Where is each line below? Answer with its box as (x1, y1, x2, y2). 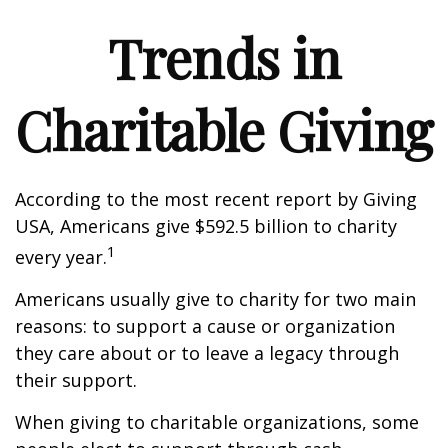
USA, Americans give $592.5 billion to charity (15, 214, 397, 238)
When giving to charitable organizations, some (15, 410, 419, 434)
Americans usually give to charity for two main (15, 287, 416, 311)
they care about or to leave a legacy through (15, 341, 399, 365)
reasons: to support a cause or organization (15, 314, 395, 338)
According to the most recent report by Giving (15, 187, 417, 211)
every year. (15, 245, 107, 269)
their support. (15, 368, 137, 392)
